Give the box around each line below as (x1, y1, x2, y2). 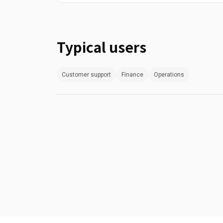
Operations (153, 71, 184, 78)
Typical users (57, 36, 146, 57)
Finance (121, 71, 144, 78)
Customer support (62, 71, 111, 78)
